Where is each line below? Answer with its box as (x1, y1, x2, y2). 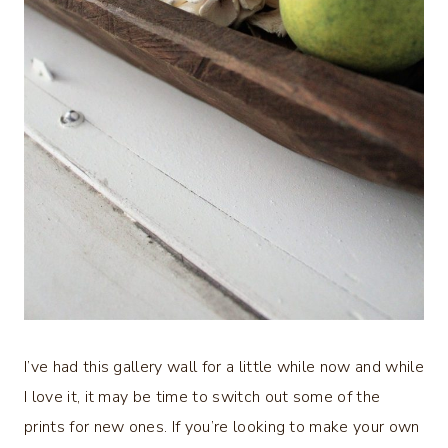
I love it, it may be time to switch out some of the (24, 385, 381, 408)
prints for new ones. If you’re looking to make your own (24, 415, 420, 438)
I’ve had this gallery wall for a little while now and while (24, 355, 424, 378)
